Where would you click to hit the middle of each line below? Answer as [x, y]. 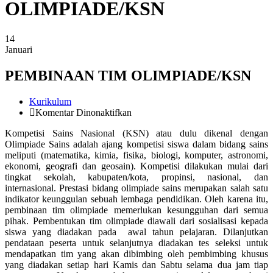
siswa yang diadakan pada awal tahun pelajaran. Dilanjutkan [136, 232]
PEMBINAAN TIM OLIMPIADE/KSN [128, 75]
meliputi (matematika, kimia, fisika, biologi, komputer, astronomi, [136, 155]
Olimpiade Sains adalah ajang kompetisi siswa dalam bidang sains [136, 144]
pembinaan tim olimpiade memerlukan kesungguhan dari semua [136, 210]
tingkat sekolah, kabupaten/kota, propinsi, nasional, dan [136, 177]
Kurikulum [50, 101]
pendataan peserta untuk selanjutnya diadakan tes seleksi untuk [136, 243]
